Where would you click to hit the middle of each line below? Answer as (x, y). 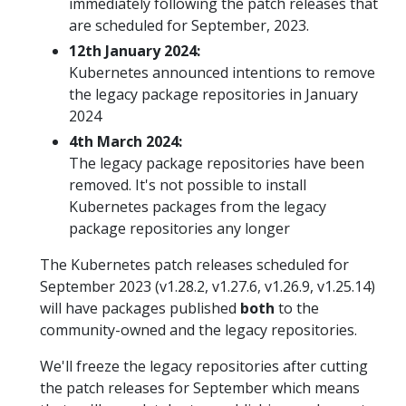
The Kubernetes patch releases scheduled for (194, 264)
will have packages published (140, 308)
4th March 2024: (126, 141)
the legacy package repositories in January (213, 94)
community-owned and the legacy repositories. (198, 329)
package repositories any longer (179, 228)
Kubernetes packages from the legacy (198, 206)
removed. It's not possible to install (188, 184)
